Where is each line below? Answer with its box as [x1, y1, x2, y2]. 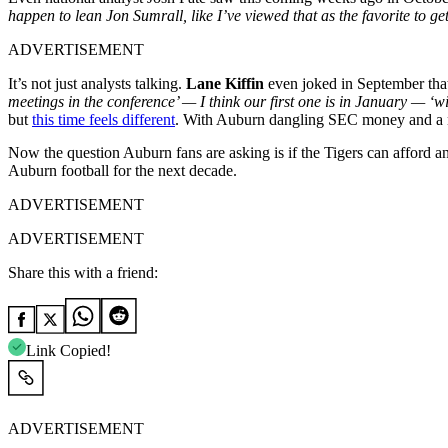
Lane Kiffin [186, 74, 264, 92]
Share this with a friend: [8, 263, 158, 281]
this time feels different [32, 110, 175, 128]
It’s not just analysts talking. [8, 74, 186, 92]
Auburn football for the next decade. [8, 161, 237, 179]
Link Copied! [26, 341, 111, 359]
